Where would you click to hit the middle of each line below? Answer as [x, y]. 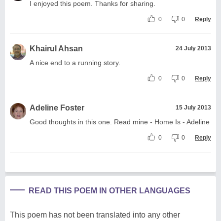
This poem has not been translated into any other [95, 215]
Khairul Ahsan [56, 48]
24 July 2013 [193, 48]
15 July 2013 [193, 107]
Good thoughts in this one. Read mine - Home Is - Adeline [120, 122]
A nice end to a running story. [75, 62]
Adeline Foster [57, 108]
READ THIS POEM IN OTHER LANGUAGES [110, 190]
